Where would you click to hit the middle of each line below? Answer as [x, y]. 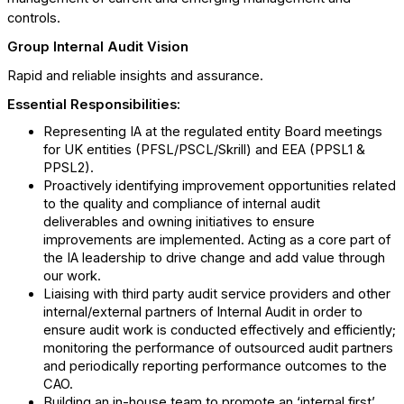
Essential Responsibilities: [94, 105]
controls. [34, 18]
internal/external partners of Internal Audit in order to [203, 312]
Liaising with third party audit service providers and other [217, 294]
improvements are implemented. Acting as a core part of [217, 240]
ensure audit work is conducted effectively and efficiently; [220, 330]
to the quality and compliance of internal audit [182, 204]
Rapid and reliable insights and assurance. [135, 76]
